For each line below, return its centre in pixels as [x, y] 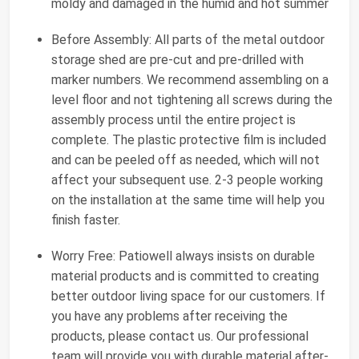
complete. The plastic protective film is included [189, 140]
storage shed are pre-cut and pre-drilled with [177, 60]
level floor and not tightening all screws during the [192, 100]
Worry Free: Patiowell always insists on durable [183, 256]
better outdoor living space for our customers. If [188, 296]
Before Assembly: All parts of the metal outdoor [188, 40]
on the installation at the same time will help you [188, 200]
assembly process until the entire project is [173, 120]
